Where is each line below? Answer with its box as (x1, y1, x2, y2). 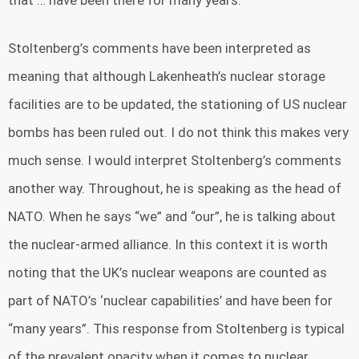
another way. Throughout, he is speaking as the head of (8, 180, 341, 197)
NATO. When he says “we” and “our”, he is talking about (8, 208, 336, 225)
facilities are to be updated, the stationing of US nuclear (8, 96, 347, 113)
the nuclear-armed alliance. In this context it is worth (8, 236, 328, 253)
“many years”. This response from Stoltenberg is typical (8, 321, 345, 337)
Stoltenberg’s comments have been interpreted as (8, 40, 311, 57)
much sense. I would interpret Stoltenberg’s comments (8, 152, 341, 169)
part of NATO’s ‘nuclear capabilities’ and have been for (8, 292, 333, 309)
